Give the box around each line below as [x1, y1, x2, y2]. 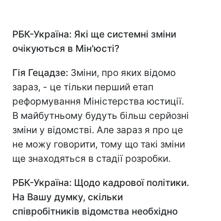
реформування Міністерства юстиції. [12, 96, 184, 108]
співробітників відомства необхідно [12, 206, 178, 218]
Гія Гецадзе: [12, 67, 71, 79]
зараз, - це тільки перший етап [12, 81, 153, 93]
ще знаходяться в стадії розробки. [12, 153, 171, 165]
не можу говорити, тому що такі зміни [12, 139, 185, 150]
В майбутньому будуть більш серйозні [12, 110, 189, 122]
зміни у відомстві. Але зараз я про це [12, 124, 183, 136]
